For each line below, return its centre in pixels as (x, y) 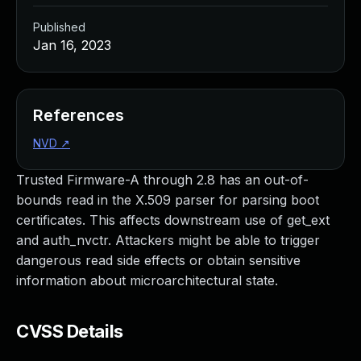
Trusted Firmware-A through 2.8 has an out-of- (162, 180)
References (79, 115)
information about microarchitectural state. (147, 280)
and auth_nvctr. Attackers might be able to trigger (168, 240)
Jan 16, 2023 (72, 45)
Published (59, 27)
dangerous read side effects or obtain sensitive (158, 260)
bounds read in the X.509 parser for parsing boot (168, 200)
